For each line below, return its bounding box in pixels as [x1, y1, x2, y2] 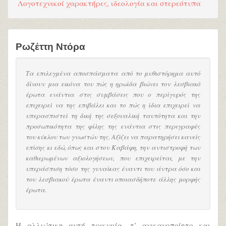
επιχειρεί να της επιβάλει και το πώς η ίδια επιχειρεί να [26, 100, 200, 109]
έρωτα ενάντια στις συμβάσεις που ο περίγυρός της [26, 89, 200, 98]
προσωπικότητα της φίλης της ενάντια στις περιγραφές [26, 121, 200, 130]
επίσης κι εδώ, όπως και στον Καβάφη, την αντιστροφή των [26, 142, 200, 151]
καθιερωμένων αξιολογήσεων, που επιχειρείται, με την [26, 153, 200, 162]
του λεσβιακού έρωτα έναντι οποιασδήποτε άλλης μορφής [26, 174, 200, 183]
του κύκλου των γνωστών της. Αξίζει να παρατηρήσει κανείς [26, 132, 200, 141]
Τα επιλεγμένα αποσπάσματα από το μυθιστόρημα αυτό [26, 68, 200, 77]
